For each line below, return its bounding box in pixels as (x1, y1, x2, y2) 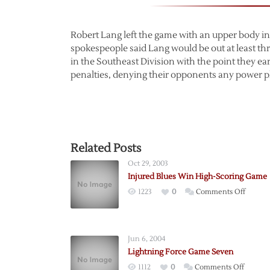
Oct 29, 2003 (128, 159, 168, 168)
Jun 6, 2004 (128, 234, 165, 243)
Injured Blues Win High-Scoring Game (128, 172, 267, 181)
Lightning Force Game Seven (128, 247, 233, 257)
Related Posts (71, 141, 141, 155)
